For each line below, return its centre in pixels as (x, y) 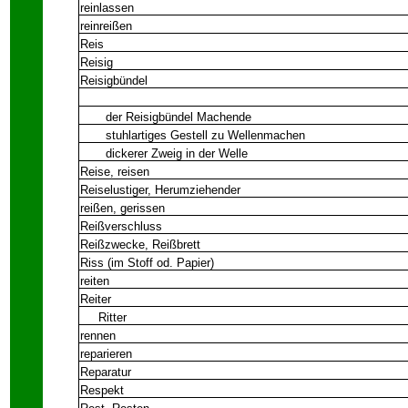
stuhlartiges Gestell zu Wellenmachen (193, 135)
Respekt (102, 390)
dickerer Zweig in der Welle (164, 153)
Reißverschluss (121, 226)
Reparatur (106, 372)
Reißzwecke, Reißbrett (140, 245)
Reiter (97, 299)
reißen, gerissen (122, 208)
